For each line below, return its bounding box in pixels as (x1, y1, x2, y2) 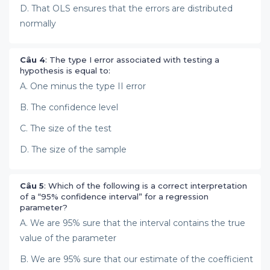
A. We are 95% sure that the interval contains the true (20, 218, 245, 228)
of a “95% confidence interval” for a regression (20, 192, 209, 201)
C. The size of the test (20, 123, 111, 134)
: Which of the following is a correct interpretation (44, 181, 247, 190)
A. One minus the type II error (20, 81, 146, 92)
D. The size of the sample (20, 144, 127, 155)
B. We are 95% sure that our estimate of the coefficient (20, 254, 253, 265)
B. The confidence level (20, 102, 118, 113)
